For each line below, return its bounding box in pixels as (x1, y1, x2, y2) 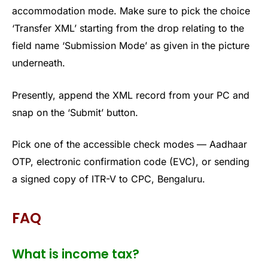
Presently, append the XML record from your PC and (12, 89, 249, 101)
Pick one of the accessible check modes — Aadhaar (12, 138, 247, 151)
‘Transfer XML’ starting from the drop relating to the (12, 22, 244, 34)
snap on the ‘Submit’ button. (12, 106, 138, 118)
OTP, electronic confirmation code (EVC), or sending (12, 156, 249, 168)
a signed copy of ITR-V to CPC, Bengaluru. (12, 173, 205, 185)
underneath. (12, 56, 65, 69)
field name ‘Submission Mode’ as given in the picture (12, 39, 249, 51)
